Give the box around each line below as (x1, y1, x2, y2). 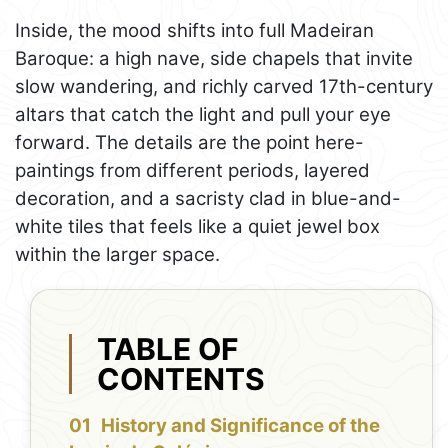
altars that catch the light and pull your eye (15, 103, 391, 127)
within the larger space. (15, 243, 220, 267)
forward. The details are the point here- (15, 131, 364, 155)
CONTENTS (97, 360, 266, 397)
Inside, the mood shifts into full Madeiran (15, 19, 374, 43)
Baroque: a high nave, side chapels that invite (15, 47, 413, 71)
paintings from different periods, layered (15, 159, 370, 183)
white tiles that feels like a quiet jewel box (15, 215, 380, 239)
